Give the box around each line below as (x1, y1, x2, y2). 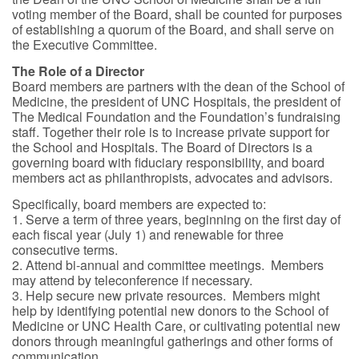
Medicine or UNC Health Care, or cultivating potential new (12, 317, 341, 335)
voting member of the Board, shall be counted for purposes (12, 5, 342, 23)
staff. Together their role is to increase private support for (12, 123, 329, 141)
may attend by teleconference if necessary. (12, 271, 252, 289)
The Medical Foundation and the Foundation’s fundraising (12, 107, 341, 126)
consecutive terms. (12, 240, 118, 259)
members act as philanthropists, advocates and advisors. (12, 168, 333, 187)
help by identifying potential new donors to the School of (12, 301, 329, 320)
